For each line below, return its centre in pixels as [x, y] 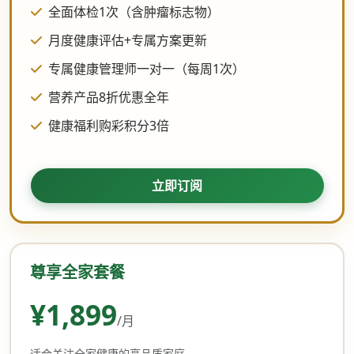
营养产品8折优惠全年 [108, 97]
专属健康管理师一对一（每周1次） [146, 68]
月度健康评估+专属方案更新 [127, 40]
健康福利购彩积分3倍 [108, 125]
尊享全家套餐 [77, 272]
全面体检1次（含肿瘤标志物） [134, 11]
